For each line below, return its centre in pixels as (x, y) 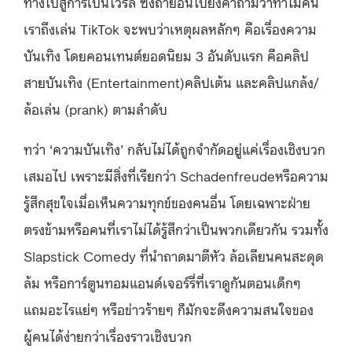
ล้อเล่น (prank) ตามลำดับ (95, 108)
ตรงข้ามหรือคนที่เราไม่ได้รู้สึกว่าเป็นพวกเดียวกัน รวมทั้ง (176, 228)
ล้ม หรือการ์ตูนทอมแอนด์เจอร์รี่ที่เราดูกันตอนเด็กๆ (162, 282)
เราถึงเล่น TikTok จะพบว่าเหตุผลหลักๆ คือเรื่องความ (170, 28)
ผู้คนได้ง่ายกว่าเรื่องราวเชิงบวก (108, 335)
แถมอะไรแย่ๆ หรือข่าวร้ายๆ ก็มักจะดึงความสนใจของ (169, 308)
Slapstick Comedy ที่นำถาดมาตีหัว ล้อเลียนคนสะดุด (174, 255)
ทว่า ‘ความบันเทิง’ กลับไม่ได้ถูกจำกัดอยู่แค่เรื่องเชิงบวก (174, 148)
